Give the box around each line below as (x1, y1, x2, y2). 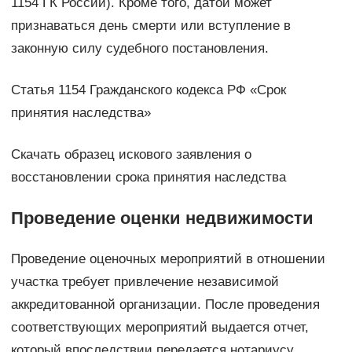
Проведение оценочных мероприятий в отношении (10, 251, 325, 266)
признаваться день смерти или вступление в (10, 17, 291, 33)
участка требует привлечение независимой (10, 273, 279, 289)
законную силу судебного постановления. (10, 40, 269, 56)
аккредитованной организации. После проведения (10, 296, 320, 312)
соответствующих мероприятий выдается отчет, (10, 319, 309, 335)
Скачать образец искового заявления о (10, 146, 251, 162)
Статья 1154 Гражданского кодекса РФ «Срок (10, 82, 286, 97)
